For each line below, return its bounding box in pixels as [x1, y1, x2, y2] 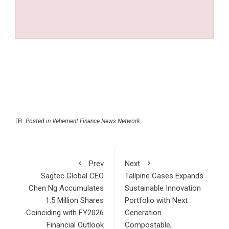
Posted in [24, 118, 52, 125]
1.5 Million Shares [45, 196, 104, 205]
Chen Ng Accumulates [29, 184, 104, 193]
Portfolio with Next [125, 196, 188, 205]
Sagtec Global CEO [41, 171, 104, 181]
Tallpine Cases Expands [125, 171, 203, 181]
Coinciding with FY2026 [26, 208, 104, 218]
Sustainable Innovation [125, 184, 201, 193]
